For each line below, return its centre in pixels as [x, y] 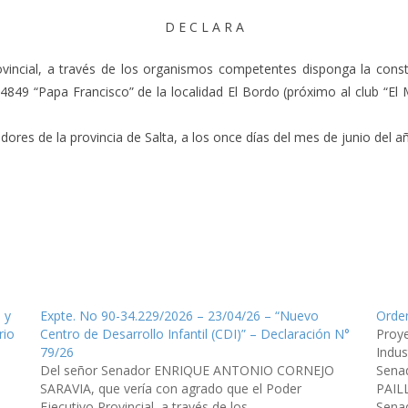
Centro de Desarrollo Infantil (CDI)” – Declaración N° [194, 333]
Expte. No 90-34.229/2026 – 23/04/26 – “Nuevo [179, 315]
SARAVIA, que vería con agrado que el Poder [170, 388]
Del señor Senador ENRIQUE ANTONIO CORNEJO [187, 370]
